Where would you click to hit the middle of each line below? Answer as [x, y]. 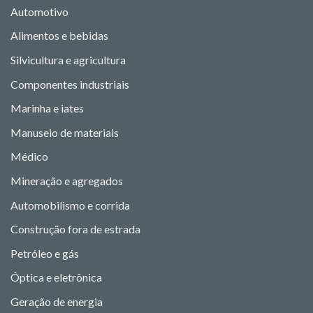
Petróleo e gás [45, 253]
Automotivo [39, 11]
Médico [29, 156]
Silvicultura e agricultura [68, 60]
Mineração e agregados [67, 181]
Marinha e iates [47, 108]
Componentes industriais [70, 84]
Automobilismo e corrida [70, 205]
